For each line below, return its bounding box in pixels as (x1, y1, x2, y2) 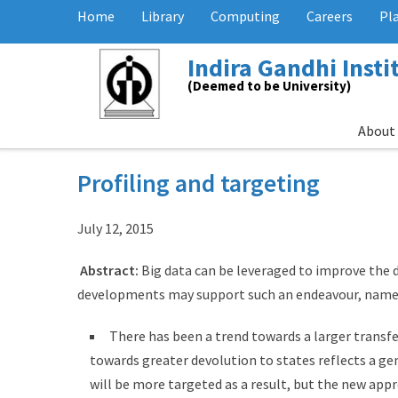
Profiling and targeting (77, 167, 320, 199)
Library (141, 7, 184, 25)
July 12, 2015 (77, 219, 154, 237)
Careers (306, 7, 353, 25)
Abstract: (80, 261, 139, 279)
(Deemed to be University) (187, 76, 351, 94)
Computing (211, 7, 280, 25)
